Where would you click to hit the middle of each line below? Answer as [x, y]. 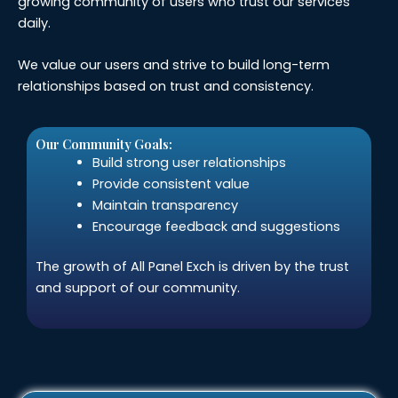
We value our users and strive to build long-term [174, 65]
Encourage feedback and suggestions [216, 226]
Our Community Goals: [104, 143]
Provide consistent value [171, 183]
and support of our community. [138, 288]
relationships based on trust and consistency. [166, 87]
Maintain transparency [165, 205]
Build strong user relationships [189, 162]
